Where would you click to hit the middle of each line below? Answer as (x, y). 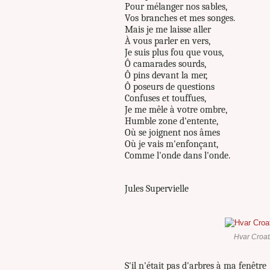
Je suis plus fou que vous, (175, 52)
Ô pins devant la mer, (167, 75)
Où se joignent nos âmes (174, 132)
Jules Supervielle (157, 188)
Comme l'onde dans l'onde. (177, 155)
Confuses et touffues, (167, 98)
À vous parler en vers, (169, 41)
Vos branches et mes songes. (181, 18)
